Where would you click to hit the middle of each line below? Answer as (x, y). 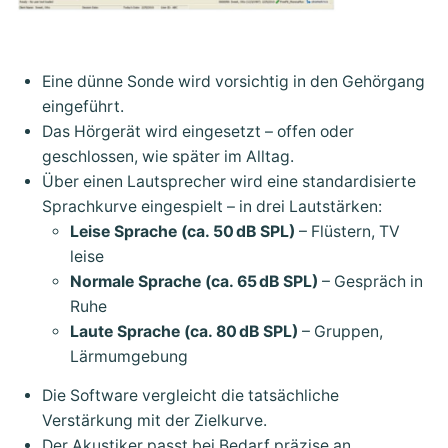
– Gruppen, (340, 331)
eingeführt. (83, 106)
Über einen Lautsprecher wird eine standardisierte (229, 181)
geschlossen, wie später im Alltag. (168, 156)
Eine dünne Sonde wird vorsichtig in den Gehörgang (233, 81)
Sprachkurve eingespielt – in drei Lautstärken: (212, 206)
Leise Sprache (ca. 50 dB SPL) (182, 231)
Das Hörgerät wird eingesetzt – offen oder (198, 131)
